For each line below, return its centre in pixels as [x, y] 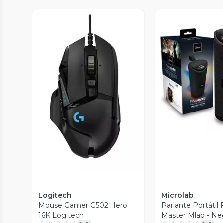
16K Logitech [61, 215]
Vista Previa [93, 98]
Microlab [178, 195]
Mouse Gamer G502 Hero [83, 205]
